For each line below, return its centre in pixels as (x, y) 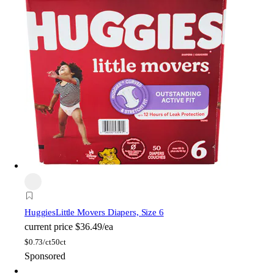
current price (49, 227)
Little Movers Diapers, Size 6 (109, 213)
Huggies (40, 213)
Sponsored (45, 256)
